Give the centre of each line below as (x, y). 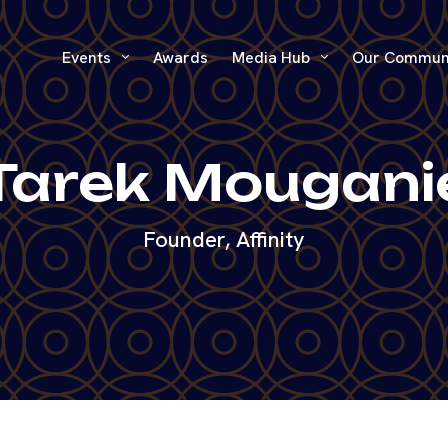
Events (88, 57)
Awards (180, 57)
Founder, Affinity (224, 239)
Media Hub (272, 57)
